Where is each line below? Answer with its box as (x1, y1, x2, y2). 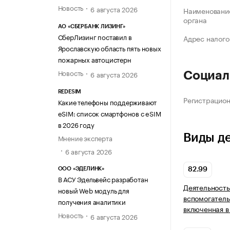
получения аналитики (57, 196, 126, 206)
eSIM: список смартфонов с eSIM (57, 108, 161, 119)
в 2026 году (57, 119, 94, 130)
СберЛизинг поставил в (57, 31, 132, 42)
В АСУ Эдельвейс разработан (57, 173, 148, 184)
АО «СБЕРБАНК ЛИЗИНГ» (57, 24, 125, 30)
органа (183, 14, 207, 26)
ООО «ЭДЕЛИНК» (57, 165, 104, 171)
